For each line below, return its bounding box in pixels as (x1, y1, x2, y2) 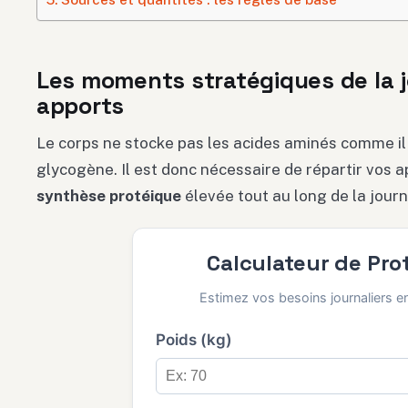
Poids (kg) (156, 331, 232, 350)
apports (36, 91, 125, 121)
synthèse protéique (36, 187, 181, 206)
